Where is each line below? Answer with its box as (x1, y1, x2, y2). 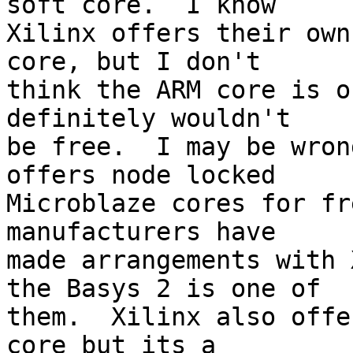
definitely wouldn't (6, 104, 291, 133)
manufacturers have (6, 217, 276, 247)
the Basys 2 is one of (6, 274, 321, 303)
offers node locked (6, 161, 276, 190)
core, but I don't (6, 47, 261, 76)
